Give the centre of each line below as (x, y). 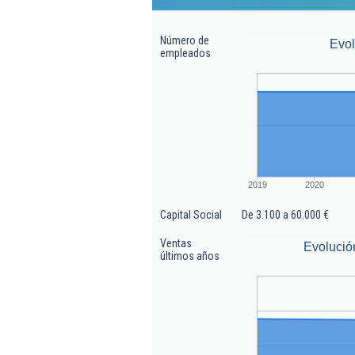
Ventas (176, 243)
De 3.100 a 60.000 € (285, 215)
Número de (185, 40)
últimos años (190, 256)
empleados (185, 53)
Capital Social (191, 215)
